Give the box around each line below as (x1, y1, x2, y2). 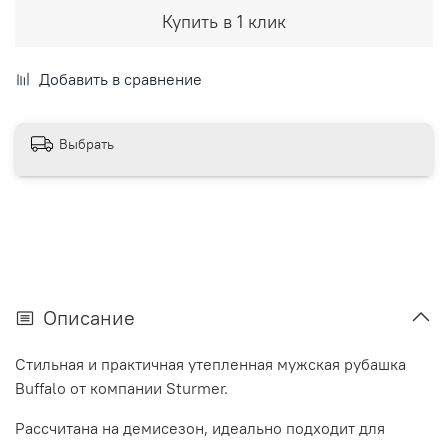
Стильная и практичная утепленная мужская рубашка (15, 353, 406, 374)
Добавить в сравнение (39, 68, 202, 89)
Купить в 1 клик (162, 9, 286, 33)
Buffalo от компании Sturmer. (15, 377, 228, 398)
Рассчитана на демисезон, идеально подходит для (15, 417, 385, 438)
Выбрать (59, 135, 114, 154)
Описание (43, 304, 135, 330)
